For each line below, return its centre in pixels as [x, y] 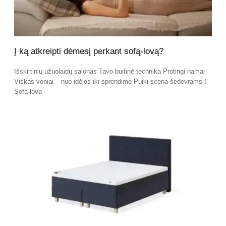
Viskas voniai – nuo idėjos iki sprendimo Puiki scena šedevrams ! [110, 81]
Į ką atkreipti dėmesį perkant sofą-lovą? [89, 51]
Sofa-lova [28, 91]
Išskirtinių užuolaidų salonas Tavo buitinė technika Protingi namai [109, 71]
